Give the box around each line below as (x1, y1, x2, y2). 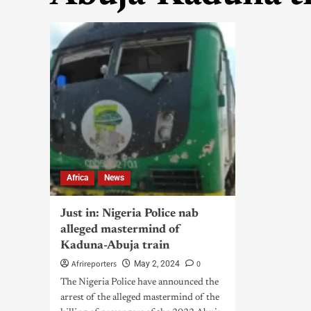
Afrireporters (72, 258, 117, 270)
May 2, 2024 (134, 259, 180, 269)
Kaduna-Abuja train (60, 240, 169, 252)
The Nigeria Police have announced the (60, 278, 219, 287)
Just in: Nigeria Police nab (60, 208, 199, 220)
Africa (67, 173, 88, 183)
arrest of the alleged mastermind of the (60, 293, 219, 303)
